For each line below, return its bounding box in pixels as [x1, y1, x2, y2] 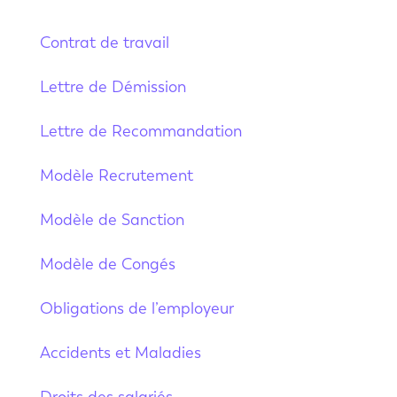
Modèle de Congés [39, 253, 175, 274]
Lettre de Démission [39, 76, 186, 97]
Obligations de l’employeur [39, 298, 234, 318]
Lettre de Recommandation [39, 121, 242, 141]
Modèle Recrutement [39, 165, 193, 185]
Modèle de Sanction [39, 209, 184, 230]
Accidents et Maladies [39, 342, 201, 362]
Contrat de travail [39, 32, 169, 52]
